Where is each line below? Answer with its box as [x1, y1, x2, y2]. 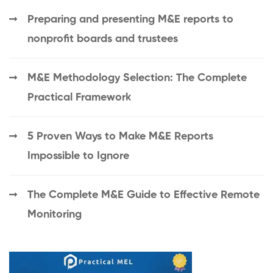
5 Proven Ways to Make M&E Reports [27, 131, 213, 143]
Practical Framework [27, 92, 131, 104]
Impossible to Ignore [27, 151, 129, 162]
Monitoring [27, 209, 82, 221]
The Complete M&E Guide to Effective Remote [27, 190, 260, 201]
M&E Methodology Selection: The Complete [27, 73, 247, 84]
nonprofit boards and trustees [27, 34, 178, 45]
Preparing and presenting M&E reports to [27, 14, 233, 26]
